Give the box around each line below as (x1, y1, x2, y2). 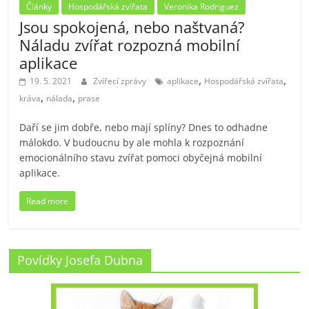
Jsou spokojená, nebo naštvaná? (19, 17, 246, 38)
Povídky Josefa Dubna (17, 252, 143, 269)
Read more (26, 195, 69, 208)
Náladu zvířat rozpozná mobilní (19, 34, 241, 56)
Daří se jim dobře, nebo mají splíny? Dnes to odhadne (19, 121, 268, 134)
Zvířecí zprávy (93, 75, 149, 88)
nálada (46, 92, 73, 105)
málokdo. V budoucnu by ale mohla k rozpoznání (19, 136, 245, 150)
